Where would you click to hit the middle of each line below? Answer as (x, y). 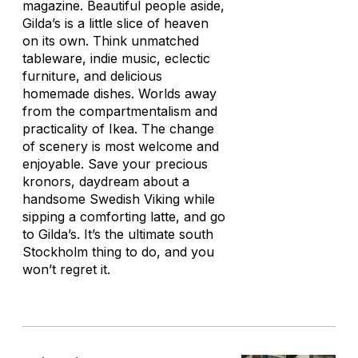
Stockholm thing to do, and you (118, 252)
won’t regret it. (66, 269)
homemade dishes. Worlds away (119, 93)
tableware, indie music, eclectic (116, 58)
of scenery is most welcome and (121, 146)
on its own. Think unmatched (111, 41)
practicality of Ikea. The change (118, 129)
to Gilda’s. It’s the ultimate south (118, 234)
